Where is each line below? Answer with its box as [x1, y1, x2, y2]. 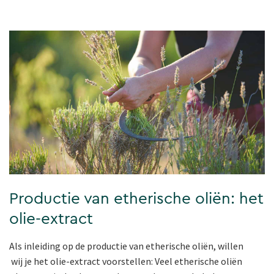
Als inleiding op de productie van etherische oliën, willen [9, 240, 243, 253]
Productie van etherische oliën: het [9, 191, 264, 207]
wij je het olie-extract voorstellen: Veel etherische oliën [10, 255, 242, 268]
